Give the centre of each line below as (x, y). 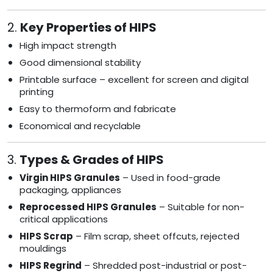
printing (37, 92)
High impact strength (68, 46)
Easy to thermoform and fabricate (98, 109)
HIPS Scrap (46, 236)
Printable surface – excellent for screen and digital (134, 80)
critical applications (64, 219)
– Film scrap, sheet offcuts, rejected (156, 236)
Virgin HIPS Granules (70, 178)
